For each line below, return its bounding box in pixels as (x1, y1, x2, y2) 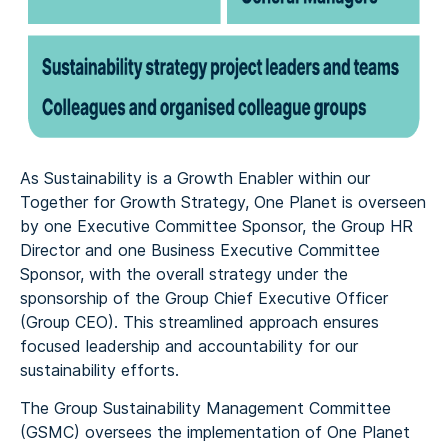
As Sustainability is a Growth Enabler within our (20, 168, 370, 188)
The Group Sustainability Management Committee (20, 398, 391, 418)
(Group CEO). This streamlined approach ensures (20, 312, 379, 332)
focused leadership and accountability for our (20, 336, 358, 356)
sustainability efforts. (20, 360, 179, 380)
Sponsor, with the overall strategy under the (20, 264, 348, 284)
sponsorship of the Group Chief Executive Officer (20, 288, 388, 308)
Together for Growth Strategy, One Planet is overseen (20, 192, 426, 212)
